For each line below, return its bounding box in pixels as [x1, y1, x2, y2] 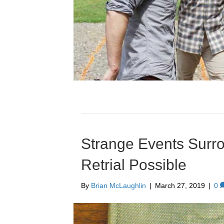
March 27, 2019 [155, 181, 205, 190]
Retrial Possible [81, 156, 186, 173]
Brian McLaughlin [91, 181, 146, 190]
